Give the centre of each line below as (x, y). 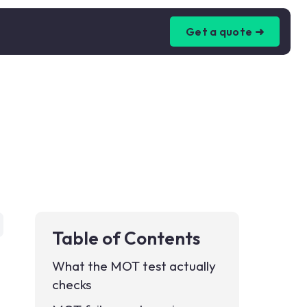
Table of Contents (126, 238)
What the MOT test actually (134, 266)
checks (72, 284)
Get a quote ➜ (225, 32)
